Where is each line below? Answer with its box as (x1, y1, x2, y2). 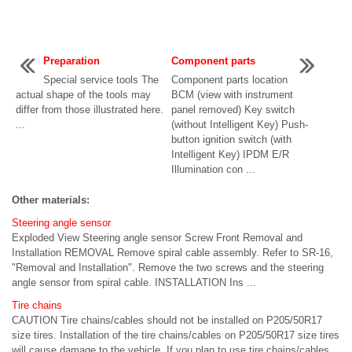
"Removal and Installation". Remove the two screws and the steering (12, 262, 324, 274)
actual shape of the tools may (16, 89, 151, 101)
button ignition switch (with (171, 134, 292, 146)
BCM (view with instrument (171, 89, 294, 101)
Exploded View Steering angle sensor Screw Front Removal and (12, 232, 302, 244)
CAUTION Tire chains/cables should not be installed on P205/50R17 (12, 314, 322, 327)
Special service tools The (43, 74, 159, 86)
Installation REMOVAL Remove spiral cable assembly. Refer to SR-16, (12, 247, 333, 259)
